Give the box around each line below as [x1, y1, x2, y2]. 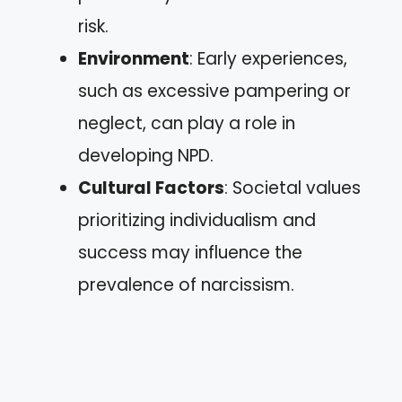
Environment [78, 47, 189, 71]
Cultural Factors [78, 176, 224, 200]
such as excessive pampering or [78, 79, 351, 103]
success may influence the [78, 240, 302, 265]
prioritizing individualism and [78, 208, 316, 232]
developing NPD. [78, 144, 214, 168]
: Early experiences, [189, 47, 347, 71]
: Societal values [224, 176, 361, 200]
